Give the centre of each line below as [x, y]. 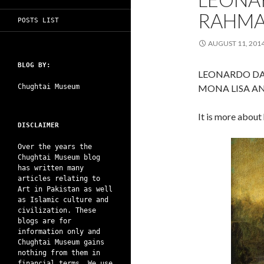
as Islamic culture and [63, 200]
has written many [51, 168]
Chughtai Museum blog [59, 157]
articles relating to [59, 179]
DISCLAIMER [38, 125]
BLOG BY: [34, 65]
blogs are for [44, 221]
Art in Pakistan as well [65, 189]
